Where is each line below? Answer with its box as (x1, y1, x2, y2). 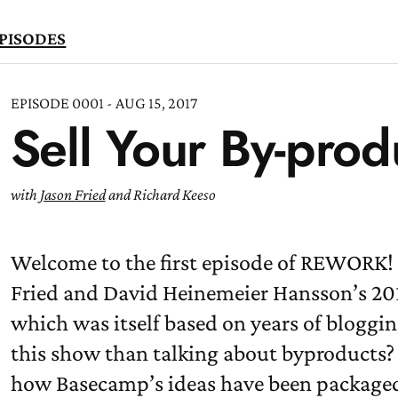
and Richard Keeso (105, 186, 216, 203)
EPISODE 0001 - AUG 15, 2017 (10, 94, 197, 112)
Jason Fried (39, 186, 106, 203)
